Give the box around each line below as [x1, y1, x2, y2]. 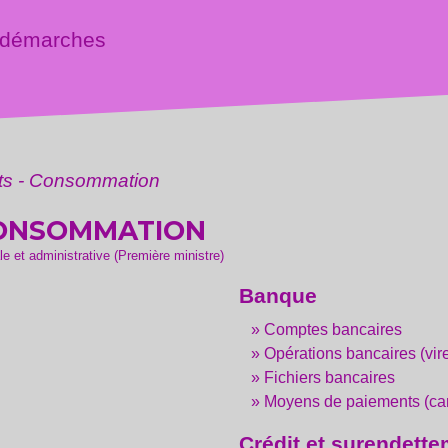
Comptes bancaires [263, 320, 402, 338]
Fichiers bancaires [263, 368, 395, 386]
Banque [238, 283, 317, 307]
